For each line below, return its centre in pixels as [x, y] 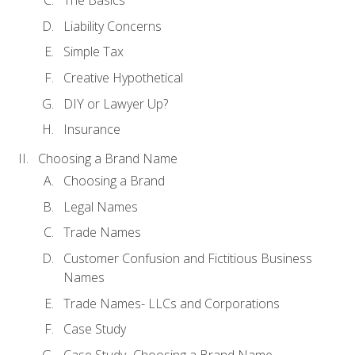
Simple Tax [94, 52]
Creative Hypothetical [123, 78]
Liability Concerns [113, 26]
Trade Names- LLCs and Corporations [172, 303]
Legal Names [101, 206]
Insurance [92, 130]
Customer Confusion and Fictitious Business [188, 258]
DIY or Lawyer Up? [116, 103]
